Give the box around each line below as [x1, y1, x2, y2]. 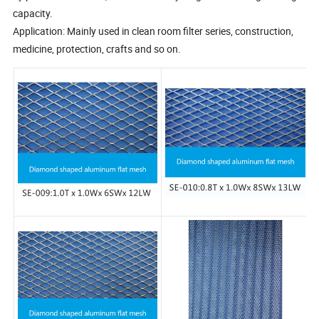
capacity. [13, 6, 53, 20]
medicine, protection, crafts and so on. [13, 41, 182, 56]
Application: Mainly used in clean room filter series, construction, [13, 23, 294, 38]
